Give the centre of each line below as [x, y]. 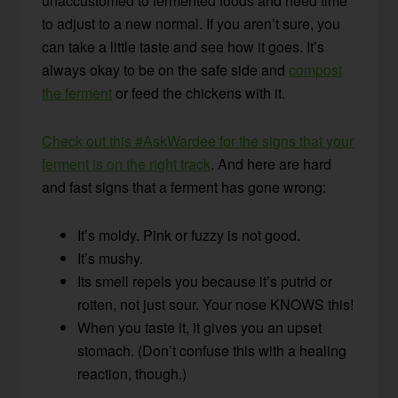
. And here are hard [271, 163]
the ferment [77, 92]
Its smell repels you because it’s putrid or [205, 281]
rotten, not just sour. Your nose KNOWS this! [216, 304]
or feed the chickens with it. [199, 92]
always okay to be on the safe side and [166, 69]
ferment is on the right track [127, 163]
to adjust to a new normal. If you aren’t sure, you [191, 23]
